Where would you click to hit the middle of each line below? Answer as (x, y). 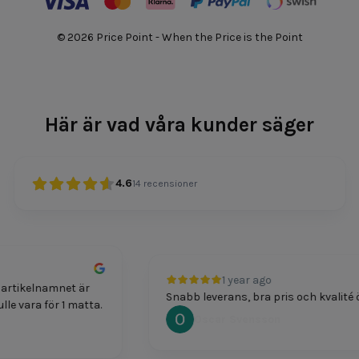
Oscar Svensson (229, 319)
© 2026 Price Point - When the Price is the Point (179, 37)
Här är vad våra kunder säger (179, 124)
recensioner (170, 184)
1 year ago (238, 280)
